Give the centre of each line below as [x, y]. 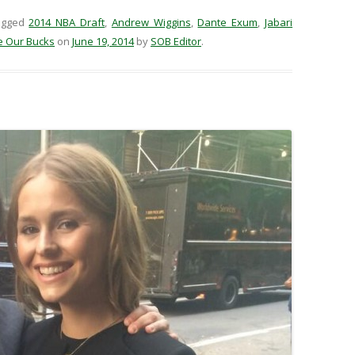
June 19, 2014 [103, 41]
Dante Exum [228, 22]
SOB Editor [176, 41]
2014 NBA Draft [67, 22]
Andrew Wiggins [151, 22]
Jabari [279, 22]
